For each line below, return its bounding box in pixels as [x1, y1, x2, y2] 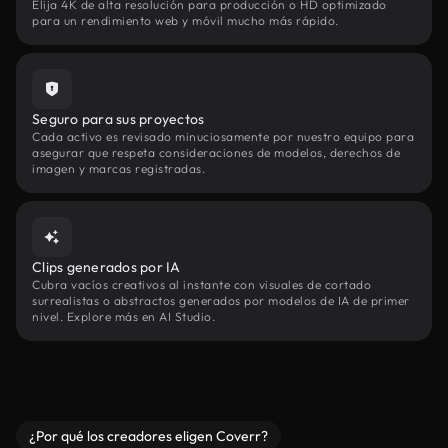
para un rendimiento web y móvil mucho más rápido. [32, 13, 339, 28]
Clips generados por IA [32, 258, 181, 276]
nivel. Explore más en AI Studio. [32, 309, 215, 324]
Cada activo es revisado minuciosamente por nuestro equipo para [32, 129, 414, 144]
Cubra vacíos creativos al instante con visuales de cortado [32, 277, 371, 292]
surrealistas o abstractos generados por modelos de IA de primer [32, 293, 410, 308]
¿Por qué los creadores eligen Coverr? [29, 427, 268, 445]
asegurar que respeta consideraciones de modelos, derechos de [32, 145, 400, 160]
